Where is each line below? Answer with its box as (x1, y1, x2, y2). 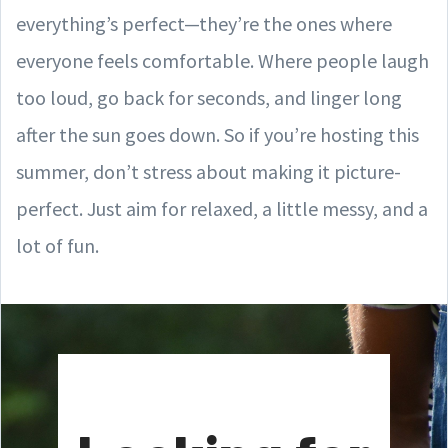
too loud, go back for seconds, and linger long (16, 84, 402, 110)
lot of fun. (16, 232, 99, 258)
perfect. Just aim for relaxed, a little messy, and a (16, 195, 428, 221)
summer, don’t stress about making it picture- (16, 158, 401, 184)
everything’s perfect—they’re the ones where (16, 10, 392, 36)
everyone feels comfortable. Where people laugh (16, 47, 429, 73)
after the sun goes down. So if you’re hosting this (16, 121, 419, 147)
